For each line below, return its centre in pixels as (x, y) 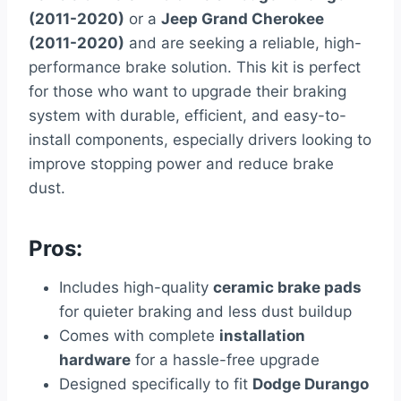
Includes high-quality (136, 288)
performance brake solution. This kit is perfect (195, 68)
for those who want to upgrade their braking (188, 92)
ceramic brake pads (287, 288)
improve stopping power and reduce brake (181, 164)
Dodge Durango (311, 384)
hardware (95, 360)
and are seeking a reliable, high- (243, 43)
